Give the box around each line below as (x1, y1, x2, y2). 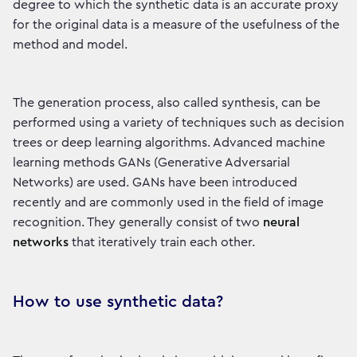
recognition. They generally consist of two (13, 216, 260, 229)
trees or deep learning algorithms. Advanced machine (13, 136, 325, 150)
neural (260, 216, 300, 229)
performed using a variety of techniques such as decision (13, 116, 344, 130)
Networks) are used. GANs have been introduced (13, 176, 297, 190)
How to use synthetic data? (13, 293, 223, 311)
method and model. (13, 38, 127, 52)
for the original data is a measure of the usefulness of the (13, 18, 339, 32)
